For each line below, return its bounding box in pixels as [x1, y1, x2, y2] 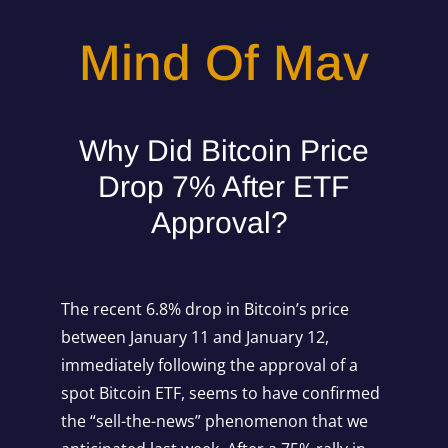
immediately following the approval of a [60, 354, 358, 376]
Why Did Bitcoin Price [78, 134, 369, 167]
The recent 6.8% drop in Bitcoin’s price [60, 298, 349, 320]
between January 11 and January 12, [60, 326, 329, 348]
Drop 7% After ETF [98, 170, 350, 203]
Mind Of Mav [78, 35, 369, 91]
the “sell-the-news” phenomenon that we [60, 410, 368, 432]
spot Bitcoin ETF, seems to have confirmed [60, 382, 380, 404]
